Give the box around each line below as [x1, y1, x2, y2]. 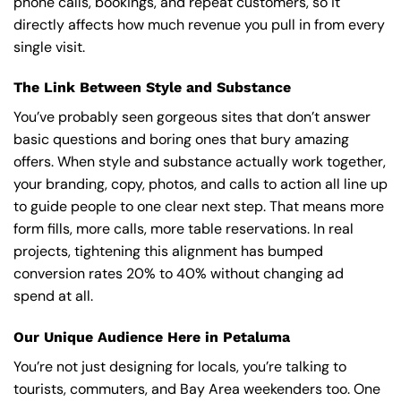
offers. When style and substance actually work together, [13, 152, 386, 172]
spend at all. [13, 286, 93, 306]
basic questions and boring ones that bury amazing [13, 130, 349, 149]
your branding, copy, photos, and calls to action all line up [13, 175, 388, 194]
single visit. [13, 37, 85, 56]
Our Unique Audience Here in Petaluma [13, 328, 290, 346]
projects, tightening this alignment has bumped [13, 242, 323, 261]
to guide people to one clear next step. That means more [13, 197, 384, 217]
